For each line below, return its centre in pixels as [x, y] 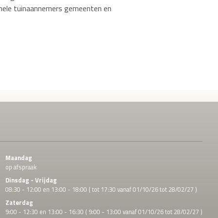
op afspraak [21, 167]
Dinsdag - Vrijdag [31, 180]
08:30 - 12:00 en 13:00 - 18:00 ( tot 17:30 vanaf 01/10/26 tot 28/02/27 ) [101, 189]
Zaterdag [19, 202]
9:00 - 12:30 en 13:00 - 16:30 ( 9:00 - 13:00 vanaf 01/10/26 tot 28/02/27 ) [104, 211]
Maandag [18, 157]
